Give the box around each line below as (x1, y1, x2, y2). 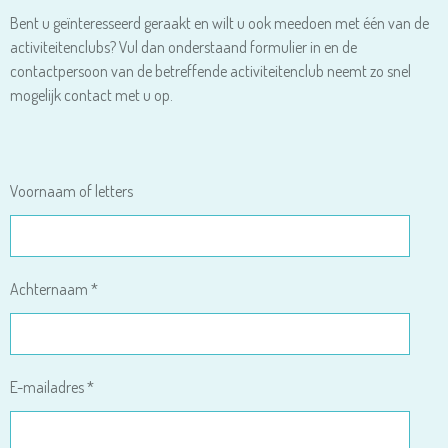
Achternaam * (10, 279, 98, 299)
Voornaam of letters (10, 181, 133, 201)
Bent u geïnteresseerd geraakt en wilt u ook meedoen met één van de (10, 13, 429, 33)
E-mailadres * (10, 377, 94, 397)
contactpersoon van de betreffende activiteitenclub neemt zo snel (10, 61, 411, 81)
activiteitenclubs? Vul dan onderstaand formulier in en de (10, 37, 357, 57)
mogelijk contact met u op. (10, 85, 173, 105)
